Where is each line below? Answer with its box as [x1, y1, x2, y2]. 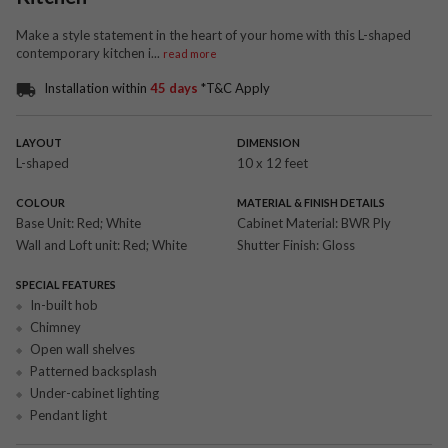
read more [163, 47, 217, 60]
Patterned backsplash [30, 362, 157, 379]
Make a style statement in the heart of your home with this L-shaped [16, 27, 411, 43]
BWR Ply [340, 214, 391, 231]
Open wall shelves [30, 340, 135, 357]
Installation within [44, 80, 150, 96]
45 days [150, 80, 198, 96]
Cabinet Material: [236, 214, 341, 231]
